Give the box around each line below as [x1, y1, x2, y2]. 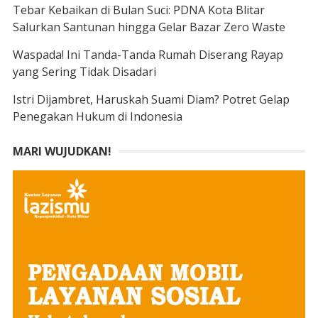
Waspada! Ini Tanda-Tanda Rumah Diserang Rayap [12, 46, 283, 62]
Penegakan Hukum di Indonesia [12, 108, 182, 124]
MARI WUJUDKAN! [12, 143, 111, 159]
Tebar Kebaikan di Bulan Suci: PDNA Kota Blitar [12, 1, 265, 18]
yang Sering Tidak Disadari [12, 63, 156, 79]
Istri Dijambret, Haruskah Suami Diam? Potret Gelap [12, 91, 290, 107]
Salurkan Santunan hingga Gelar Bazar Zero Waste [12, 18, 285, 35]
